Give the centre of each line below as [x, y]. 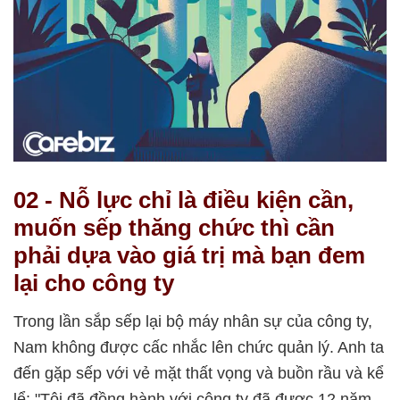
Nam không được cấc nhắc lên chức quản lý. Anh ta [199, 348]
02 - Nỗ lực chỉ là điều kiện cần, [183, 200]
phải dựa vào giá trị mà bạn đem [189, 256]
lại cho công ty [94, 283]
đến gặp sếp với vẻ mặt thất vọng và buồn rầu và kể [199, 374]
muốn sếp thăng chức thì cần [174, 228]
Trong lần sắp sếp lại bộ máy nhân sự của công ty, [193, 322]
